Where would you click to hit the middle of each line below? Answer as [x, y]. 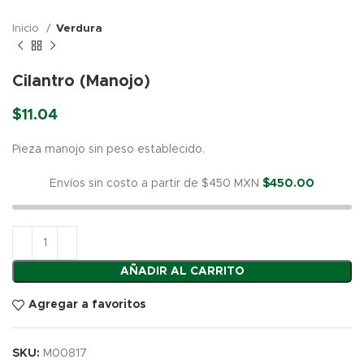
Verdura [79, 28]
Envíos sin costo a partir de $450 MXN [156, 183]
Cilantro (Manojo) [81, 81]
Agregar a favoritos [87, 305]
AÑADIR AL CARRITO [182, 271]
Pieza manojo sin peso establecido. [108, 149]
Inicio [27, 28]
